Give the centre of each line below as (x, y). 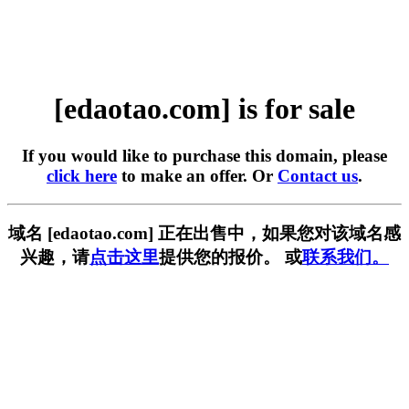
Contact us (318, 175)
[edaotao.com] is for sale (204, 109)
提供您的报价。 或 (231, 257)
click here (82, 175)
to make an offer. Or (197, 175)
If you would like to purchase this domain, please (204, 155)
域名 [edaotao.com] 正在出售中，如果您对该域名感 (204, 234)
